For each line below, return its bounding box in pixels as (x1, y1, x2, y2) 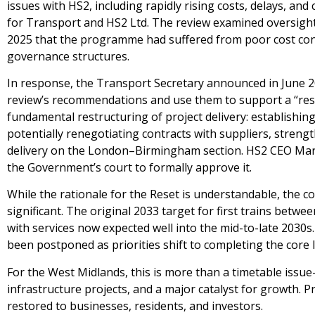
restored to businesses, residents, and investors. (7, 297, 263, 314)
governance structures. (7, 48, 129, 64)
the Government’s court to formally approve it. (7, 159, 252, 175)
